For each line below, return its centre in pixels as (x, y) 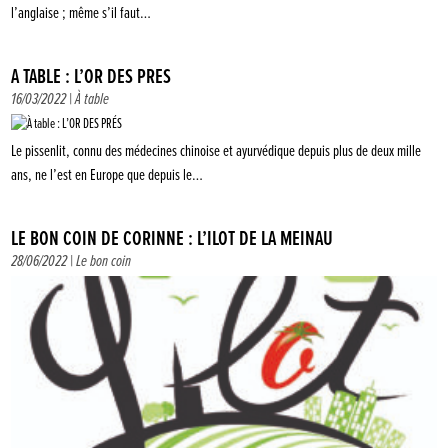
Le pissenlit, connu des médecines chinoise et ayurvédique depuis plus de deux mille (216, 152)
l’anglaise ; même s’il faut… (81, 14)
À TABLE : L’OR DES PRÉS (91, 78)
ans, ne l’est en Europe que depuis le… (107, 176)
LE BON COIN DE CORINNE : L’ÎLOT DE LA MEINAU (172, 240)
